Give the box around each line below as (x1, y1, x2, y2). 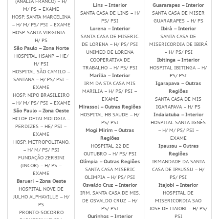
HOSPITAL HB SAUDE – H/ (80, 111, 139, 118)
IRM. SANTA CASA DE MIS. (80, 189, 140, 197)
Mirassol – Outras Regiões (79, 103, 141, 110)
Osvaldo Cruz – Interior (83, 181, 137, 189)
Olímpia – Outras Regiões (80, 158, 140, 165)
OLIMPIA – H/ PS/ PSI (85, 174, 135, 181)
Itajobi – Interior (158, 181, 198, 189)
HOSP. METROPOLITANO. (13, 138, 69, 146)
